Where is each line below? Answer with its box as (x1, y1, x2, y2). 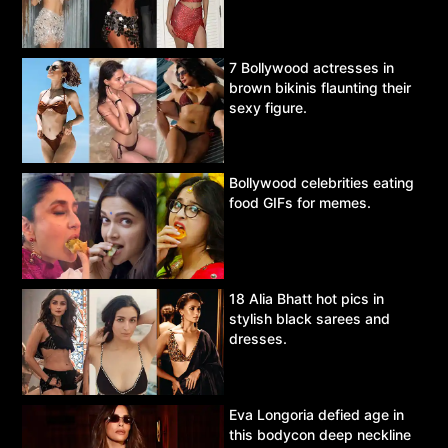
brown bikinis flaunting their (229, 78, 411, 96)
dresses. (229, 330, 287, 348)
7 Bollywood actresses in (229, 58, 394, 76)
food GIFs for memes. (229, 194, 371, 212)
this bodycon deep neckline (229, 425, 411, 443)
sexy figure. (229, 98, 307, 116)
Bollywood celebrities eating (229, 174, 414, 192)
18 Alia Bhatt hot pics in (229, 290, 384, 308)
